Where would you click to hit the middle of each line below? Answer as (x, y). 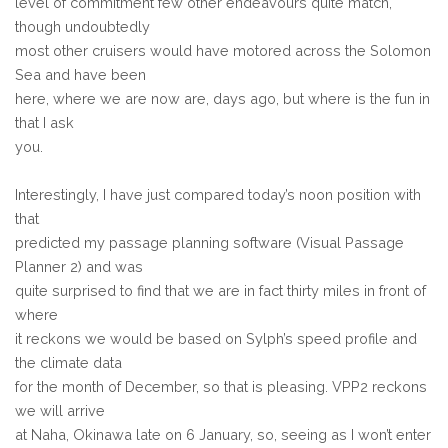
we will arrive (60, 410)
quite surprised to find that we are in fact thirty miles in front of (220, 290)
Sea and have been (80, 74)
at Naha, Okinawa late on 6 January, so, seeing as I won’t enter (223, 434)
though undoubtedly (82, 26)
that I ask (44, 122)
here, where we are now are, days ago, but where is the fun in (222, 98)
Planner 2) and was (79, 266)
